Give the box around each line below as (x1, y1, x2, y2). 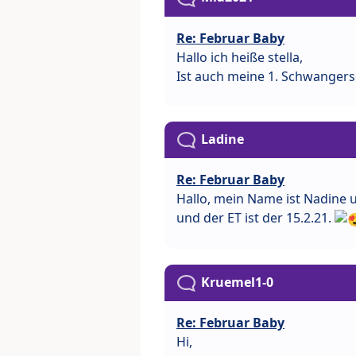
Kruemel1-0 (201, 273, 273, 291)
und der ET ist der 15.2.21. (176, 208, 335, 226)
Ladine (201, 130, 244, 148)
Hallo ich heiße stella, (176, 48, 303, 66)
